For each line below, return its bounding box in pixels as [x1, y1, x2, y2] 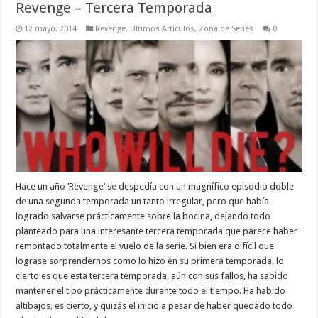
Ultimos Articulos [130, 23, 195, 33]
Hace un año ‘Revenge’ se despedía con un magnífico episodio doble [16, 181, 295, 192]
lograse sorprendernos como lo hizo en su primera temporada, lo [16, 256, 285, 267]
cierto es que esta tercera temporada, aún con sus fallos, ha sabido [16, 270, 289, 282]
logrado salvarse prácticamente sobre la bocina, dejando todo [16, 211, 271, 222]
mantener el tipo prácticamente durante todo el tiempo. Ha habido [16, 285, 286, 297]
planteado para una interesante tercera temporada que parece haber [16, 226, 298, 237]
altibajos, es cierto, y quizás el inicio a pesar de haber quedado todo [16, 300, 293, 312]
